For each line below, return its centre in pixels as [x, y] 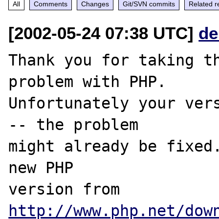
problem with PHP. [88, 81]
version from [125, 189]
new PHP [41, 167]
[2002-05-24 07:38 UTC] [104, 33]
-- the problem [74, 124]
